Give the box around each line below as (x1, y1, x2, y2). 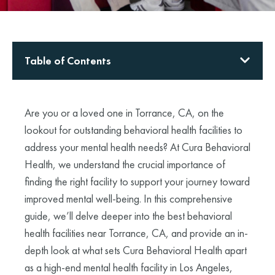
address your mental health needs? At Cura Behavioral (25, 139, 250, 154)
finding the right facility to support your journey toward (25, 174, 250, 188)
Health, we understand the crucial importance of (25, 157, 225, 171)
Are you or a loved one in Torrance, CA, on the (25, 105, 224, 120)
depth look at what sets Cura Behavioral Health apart (25, 242, 247, 257)
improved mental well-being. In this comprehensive (25, 191, 233, 206)
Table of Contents (25, 53, 111, 68)
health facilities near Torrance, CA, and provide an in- (25, 225, 248, 240)
